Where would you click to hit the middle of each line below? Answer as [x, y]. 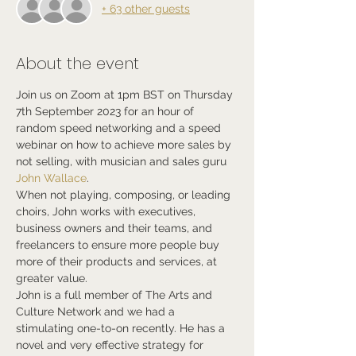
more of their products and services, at [118, 261]
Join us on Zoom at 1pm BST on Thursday [126, 95]
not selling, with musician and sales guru [123, 161]
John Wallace [51, 178]
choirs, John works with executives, [107, 211]
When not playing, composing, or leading [125, 195]
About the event [77, 64]
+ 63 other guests [146, 8]
